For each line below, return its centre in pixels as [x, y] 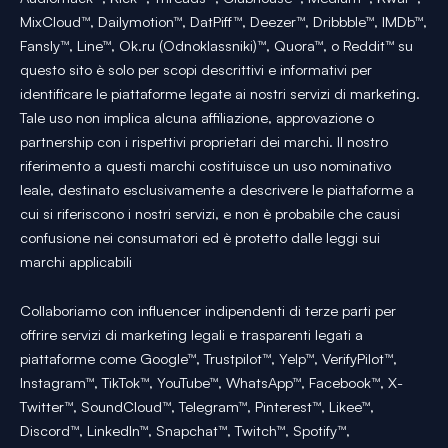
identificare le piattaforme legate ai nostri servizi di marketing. [220, 93]
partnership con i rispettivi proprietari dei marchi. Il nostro [204, 141]
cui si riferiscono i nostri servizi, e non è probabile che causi [210, 213]
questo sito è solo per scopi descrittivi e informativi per [196, 69]
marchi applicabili [76, 261]
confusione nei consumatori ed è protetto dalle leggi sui [200, 237]
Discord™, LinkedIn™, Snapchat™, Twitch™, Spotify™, [185, 431]
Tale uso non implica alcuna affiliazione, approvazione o [197, 117]
